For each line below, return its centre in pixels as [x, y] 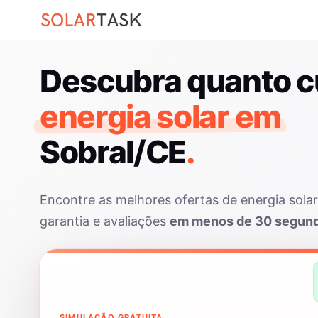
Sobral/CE [113, 152]
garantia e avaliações [105, 221]
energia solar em [160, 116]
